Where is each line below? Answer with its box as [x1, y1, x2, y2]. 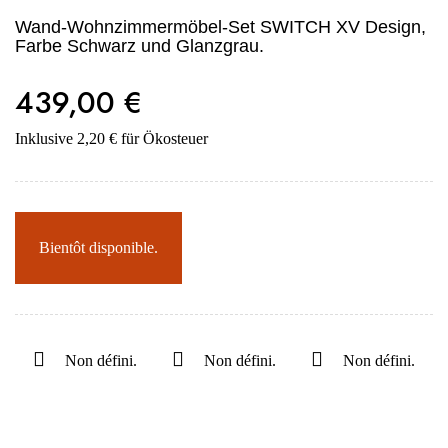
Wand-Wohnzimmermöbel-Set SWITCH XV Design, [15, 17, 426, 37]
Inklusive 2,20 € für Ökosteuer [15, 130, 208, 147]
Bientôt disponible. [39, 239, 158, 256]
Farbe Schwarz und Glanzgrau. [15, 36, 264, 56]
